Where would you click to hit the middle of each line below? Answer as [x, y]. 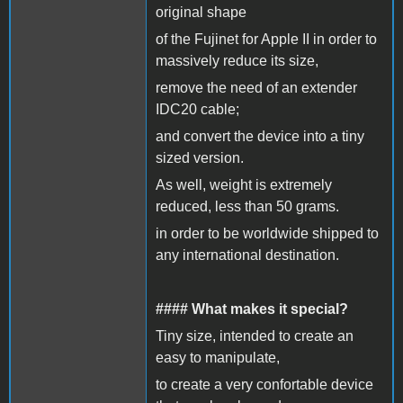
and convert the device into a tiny [260, 136]
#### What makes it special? [252, 309]
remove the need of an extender [256, 87]
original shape [201, 12]
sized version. [200, 157]
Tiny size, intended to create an [255, 336]
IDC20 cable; [197, 109]
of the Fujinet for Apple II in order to [266, 39]
